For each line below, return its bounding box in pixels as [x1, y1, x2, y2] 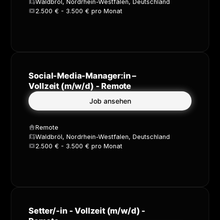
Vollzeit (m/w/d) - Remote [28, 81, 132, 91]
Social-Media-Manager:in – [28, 70, 137, 81]
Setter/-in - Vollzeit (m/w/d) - [28, 205, 146, 216]
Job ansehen [89, 96, 131, 105]
